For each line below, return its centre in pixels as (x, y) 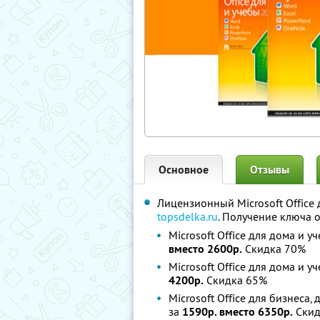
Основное (184, 170)
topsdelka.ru (187, 216)
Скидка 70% (274, 249)
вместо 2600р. (205, 249)
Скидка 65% (235, 280)
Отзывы (270, 170)
